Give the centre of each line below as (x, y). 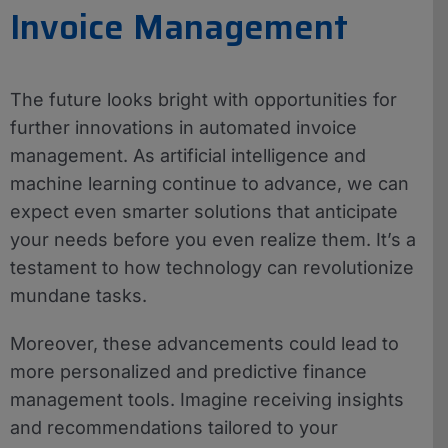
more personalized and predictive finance (188, 371)
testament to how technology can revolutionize (212, 267)
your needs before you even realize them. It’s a (213, 239)
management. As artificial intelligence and (188, 155)
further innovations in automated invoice (183, 127)
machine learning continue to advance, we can (209, 183)
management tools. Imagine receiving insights (207, 399)
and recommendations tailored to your (174, 427)
